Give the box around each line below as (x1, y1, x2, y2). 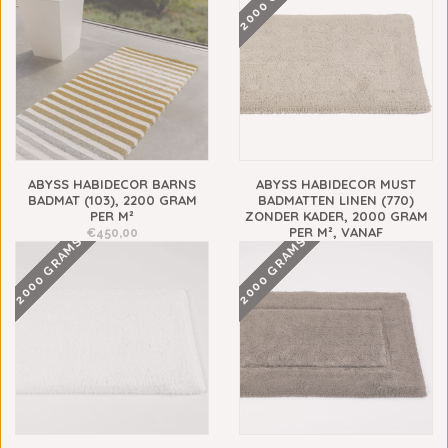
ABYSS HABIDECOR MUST (256, 176, 416, 192)
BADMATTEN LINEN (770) (258, 192, 414, 208)
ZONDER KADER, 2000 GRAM (244, 208, 428, 224)
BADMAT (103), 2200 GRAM (27, 192, 197, 208)
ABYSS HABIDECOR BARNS (28, 176, 196, 192)
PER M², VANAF (289, 224, 383, 240)
